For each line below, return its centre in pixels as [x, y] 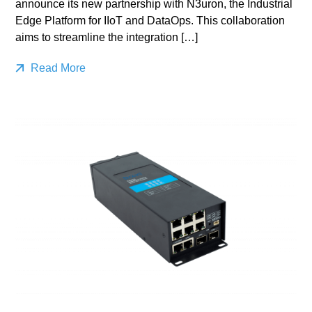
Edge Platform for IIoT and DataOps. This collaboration [150, 20]
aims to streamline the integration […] [107, 37]
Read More [57, 68]
